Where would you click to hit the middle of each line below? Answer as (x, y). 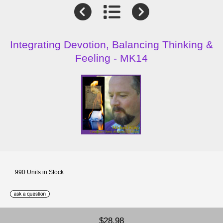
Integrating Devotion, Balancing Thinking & (111, 45)
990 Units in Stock (39, 172)
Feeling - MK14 (111, 58)
